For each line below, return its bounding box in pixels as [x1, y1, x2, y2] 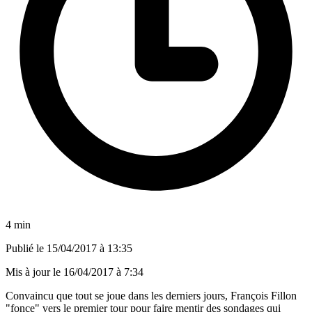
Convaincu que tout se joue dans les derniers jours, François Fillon [6, 289, 297, 302]
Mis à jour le [6, 265, 63, 278]
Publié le [6, 242, 47, 254]
